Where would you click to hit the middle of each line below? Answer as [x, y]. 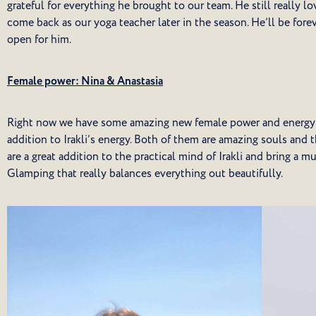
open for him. [39, 40]
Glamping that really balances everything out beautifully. [145, 174]
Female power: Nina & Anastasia [85, 81]
